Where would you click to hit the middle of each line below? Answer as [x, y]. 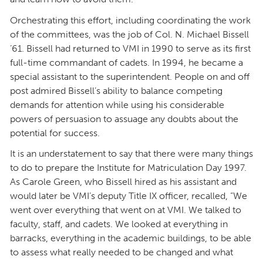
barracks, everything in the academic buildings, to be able [131, 238]
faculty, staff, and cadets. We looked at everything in [119, 224]
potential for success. [55, 133]
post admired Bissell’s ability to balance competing [116, 90]
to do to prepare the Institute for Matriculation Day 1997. [128, 168]
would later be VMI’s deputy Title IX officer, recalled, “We [129, 196]
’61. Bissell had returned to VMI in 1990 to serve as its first [130, 48]
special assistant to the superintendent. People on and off [130, 76]
